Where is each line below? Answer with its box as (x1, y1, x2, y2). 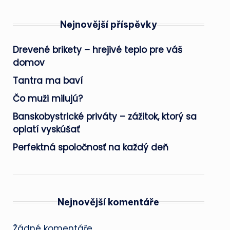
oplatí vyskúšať (12, 123, 80, 136)
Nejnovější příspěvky (60, 18, 157, 30)
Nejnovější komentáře (57, 196, 160, 208)
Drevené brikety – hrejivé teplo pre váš (12, 44, 182, 56)
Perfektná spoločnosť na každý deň (12, 141, 168, 154)
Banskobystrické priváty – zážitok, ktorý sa (12, 110, 197, 123)
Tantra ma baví (12, 74, 83, 87)
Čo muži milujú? (12, 92, 83, 105)
